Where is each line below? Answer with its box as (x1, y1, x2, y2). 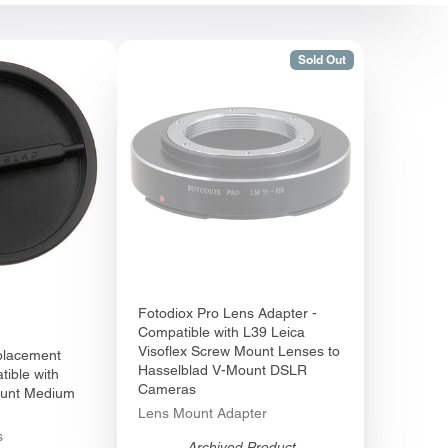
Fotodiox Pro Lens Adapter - (138, 305, 318, 322)
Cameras (138, 381, 197, 398)
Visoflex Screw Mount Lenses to (138, 343, 341, 360)
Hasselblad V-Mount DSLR (138, 362, 308, 379)
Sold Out (297, 52, 346, 68)
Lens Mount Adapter (138, 405, 268, 422)
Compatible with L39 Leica (138, 324, 306, 341)
